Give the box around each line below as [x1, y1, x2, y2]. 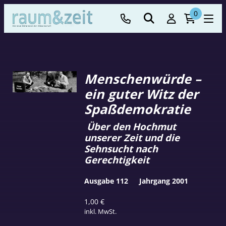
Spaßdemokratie [84, 100, 191, 118]
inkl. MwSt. [84, 206, 117, 216]
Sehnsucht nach [84, 142, 158, 155]
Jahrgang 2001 [139, 176, 188, 186]
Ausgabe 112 [84, 176, 129, 186]
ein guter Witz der [84, 85, 199, 103]
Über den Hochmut [84, 120, 177, 133]
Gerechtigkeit [84, 153, 150, 166]
